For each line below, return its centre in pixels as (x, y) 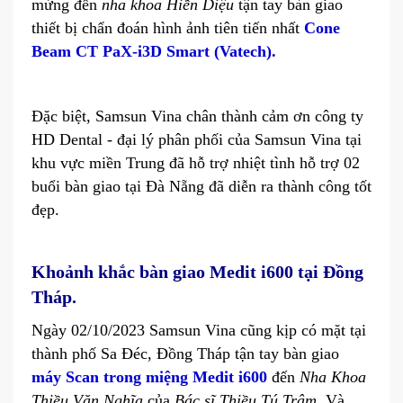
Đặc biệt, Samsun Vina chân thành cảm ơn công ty (197, 116)
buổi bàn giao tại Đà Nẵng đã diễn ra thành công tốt (201, 187)
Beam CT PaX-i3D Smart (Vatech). (154, 52)
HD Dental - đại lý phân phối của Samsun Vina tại (197, 140)
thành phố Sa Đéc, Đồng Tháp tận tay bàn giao (185, 354)
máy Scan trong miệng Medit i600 (149, 377)
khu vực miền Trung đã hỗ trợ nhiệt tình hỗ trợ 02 (196, 163)
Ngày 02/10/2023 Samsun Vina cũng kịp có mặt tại (199, 331)
